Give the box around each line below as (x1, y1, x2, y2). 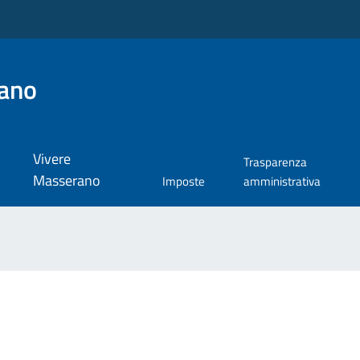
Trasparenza (243, 153, 307, 172)
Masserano (32, 170, 100, 192)
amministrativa (243, 172, 321, 191)
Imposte (162, 172, 205, 191)
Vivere (32, 148, 71, 170)
